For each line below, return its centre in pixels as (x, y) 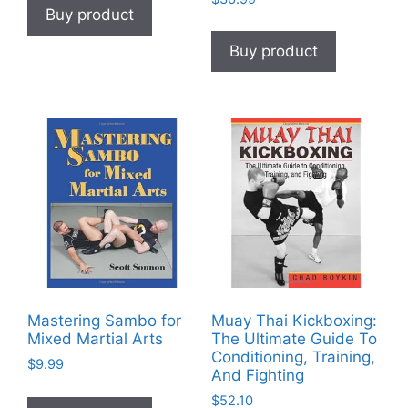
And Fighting (257, 375)
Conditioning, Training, (293, 357)
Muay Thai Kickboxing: (294, 320)
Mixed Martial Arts (95, 338)
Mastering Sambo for (104, 320)
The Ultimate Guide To (294, 338)
